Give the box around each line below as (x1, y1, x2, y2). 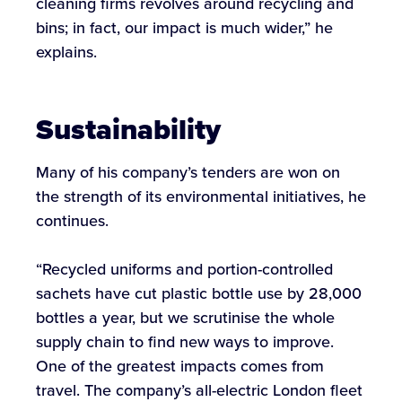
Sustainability (36, 107, 221, 151)
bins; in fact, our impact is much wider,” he (36, 16, 333, 40)
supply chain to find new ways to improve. (36, 329, 334, 354)
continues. (36, 208, 109, 232)
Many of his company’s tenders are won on (36, 160, 340, 184)
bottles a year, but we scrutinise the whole (36, 305, 335, 329)
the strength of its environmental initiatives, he (36, 184, 366, 208)
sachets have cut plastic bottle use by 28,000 (36, 281, 362, 305)
